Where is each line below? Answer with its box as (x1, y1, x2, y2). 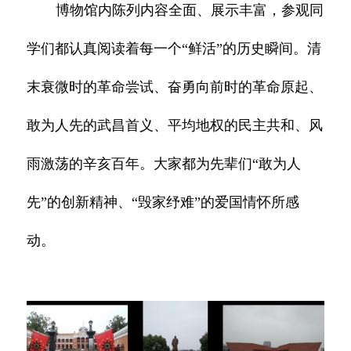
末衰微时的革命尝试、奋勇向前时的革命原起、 (27, 78, 324, 95)
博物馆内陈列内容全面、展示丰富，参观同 (56, 2, 324, 18)
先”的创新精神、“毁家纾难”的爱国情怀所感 (27, 194, 300, 210)
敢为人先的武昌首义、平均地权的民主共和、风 (27, 117, 324, 133)
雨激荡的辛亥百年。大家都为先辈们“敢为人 (27, 155, 302, 172)
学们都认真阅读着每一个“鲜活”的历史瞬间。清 (27, 40, 322, 56)
